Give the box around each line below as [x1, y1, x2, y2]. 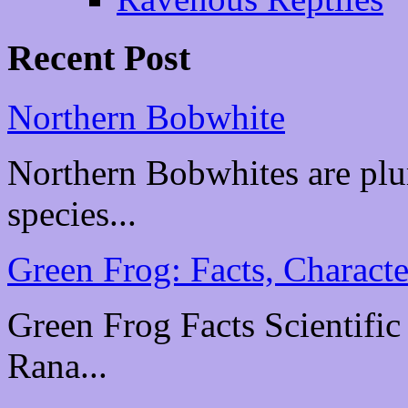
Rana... [7, 345, 117, 385]
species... [7, 193, 146, 233]
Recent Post [7, 36, 190, 78]
